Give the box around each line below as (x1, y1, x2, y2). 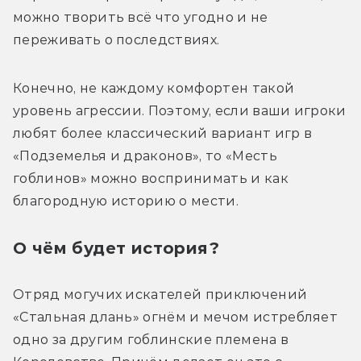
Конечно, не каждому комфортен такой (13, 81, 295, 97)
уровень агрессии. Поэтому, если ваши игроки (13, 103, 346, 119)
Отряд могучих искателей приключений (13, 287, 308, 303)
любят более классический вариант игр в (13, 126, 313, 142)
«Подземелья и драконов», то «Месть (13, 148, 277, 164)
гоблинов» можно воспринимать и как (13, 171, 288, 187)
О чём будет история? (13, 239, 225, 259)
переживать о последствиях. (13, 32, 223, 48)
